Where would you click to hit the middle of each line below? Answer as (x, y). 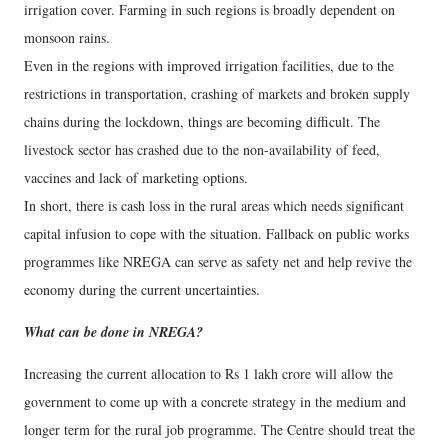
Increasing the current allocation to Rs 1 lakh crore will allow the (208, 373)
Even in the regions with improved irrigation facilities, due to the (209, 65)
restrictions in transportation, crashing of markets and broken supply (217, 93)
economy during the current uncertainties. (142, 289)
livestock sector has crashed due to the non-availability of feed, (202, 149)
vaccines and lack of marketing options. (136, 177)
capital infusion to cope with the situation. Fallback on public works (216, 233)
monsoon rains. (67, 37)
